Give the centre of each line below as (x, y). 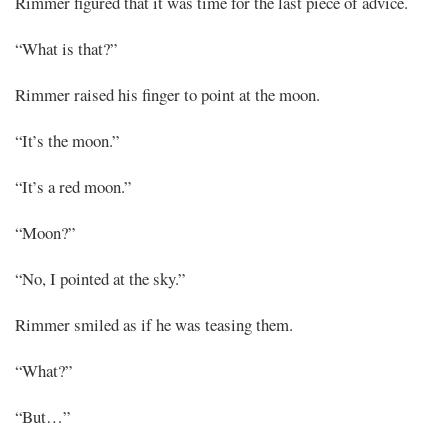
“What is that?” (66, 48)
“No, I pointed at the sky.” (100, 278)
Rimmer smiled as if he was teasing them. (154, 324)
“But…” (42, 416)
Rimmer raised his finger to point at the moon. (167, 94)
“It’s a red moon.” (73, 186)
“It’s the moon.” (67, 140)
